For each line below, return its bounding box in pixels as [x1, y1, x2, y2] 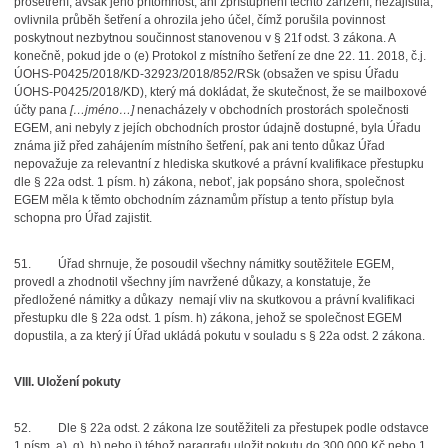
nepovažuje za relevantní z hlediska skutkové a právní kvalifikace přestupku [13, 157, 424, 171]
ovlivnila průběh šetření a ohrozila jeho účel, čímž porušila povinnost [13, 13, 385, 27]
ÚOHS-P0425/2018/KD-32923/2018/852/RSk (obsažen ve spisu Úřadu [13, 67, 399, 81]
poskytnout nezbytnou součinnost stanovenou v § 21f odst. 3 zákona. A [13, 31, 395, 45]
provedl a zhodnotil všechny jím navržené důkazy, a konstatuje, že [13, 275, 371, 289]
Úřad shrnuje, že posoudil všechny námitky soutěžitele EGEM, [57, 257, 394, 271]
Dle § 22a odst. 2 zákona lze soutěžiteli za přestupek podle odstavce [57, 421, 429, 435]
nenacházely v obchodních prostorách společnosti [133, 103, 409, 117]
